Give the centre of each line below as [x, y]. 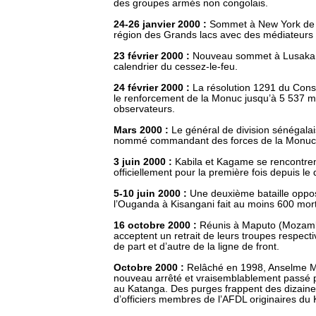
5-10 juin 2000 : [152, 194]
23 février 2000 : [153, 56]
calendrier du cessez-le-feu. [176, 67]
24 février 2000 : [153, 88]
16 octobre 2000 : [157, 225]
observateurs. [144, 109]
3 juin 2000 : [144, 162]
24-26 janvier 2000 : [162, 24]
